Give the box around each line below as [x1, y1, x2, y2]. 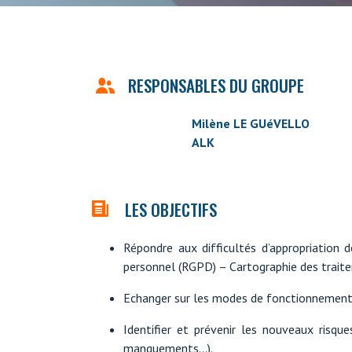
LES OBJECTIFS [125, 196, 217, 222]
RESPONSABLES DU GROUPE [124, 73, 304, 98]
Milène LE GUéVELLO [191, 115, 310, 131]
